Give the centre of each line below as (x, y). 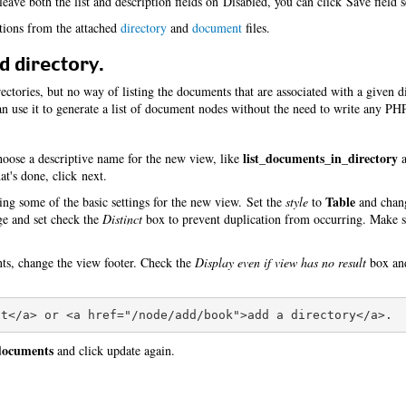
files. (256, 28)
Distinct (122, 219)
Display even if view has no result (280, 262)
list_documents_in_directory (320, 158)
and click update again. (114, 350)
